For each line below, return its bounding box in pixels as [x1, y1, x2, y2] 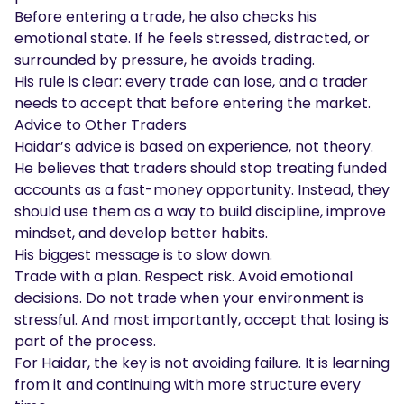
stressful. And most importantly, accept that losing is [14, 308, 389, 330]
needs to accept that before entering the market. [14, 92, 371, 114]
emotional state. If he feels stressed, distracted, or [14, 27, 370, 49]
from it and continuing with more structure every [14, 373, 361, 395]
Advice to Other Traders [14, 114, 187, 135]
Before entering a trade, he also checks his [14, 5, 317, 27]
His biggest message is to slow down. [14, 243, 272, 265]
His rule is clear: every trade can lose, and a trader [14, 70, 368, 92]
